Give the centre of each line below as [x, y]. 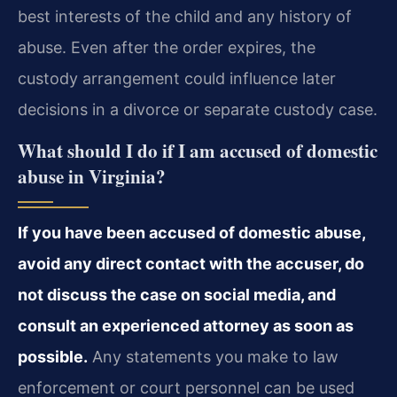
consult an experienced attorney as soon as [186, 325]
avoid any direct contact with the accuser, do [191, 263]
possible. [53, 356]
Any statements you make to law [213, 356]
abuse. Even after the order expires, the [167, 48]
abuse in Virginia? [92, 176]
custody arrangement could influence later [177, 79]
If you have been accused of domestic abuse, [191, 232]
